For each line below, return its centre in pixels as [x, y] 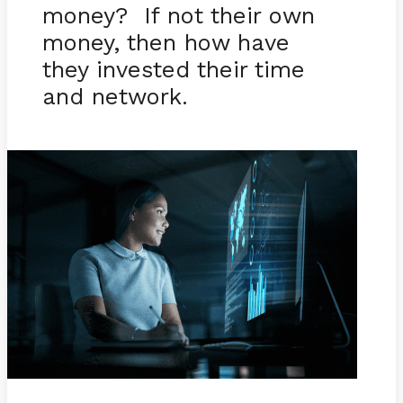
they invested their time [173, 69]
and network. [115, 96]
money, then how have [166, 42]
